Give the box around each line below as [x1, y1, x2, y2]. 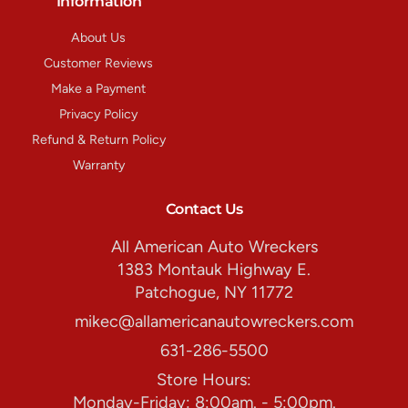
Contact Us [165, 199, 243, 219]
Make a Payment [51, 80, 147, 97]
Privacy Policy [59, 106, 138, 122]
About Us [71, 29, 127, 46]
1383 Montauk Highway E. [117, 260, 311, 280]
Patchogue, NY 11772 [135, 282, 294, 303]
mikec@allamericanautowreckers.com [75, 311, 354, 332]
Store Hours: [157, 370, 251, 391]
